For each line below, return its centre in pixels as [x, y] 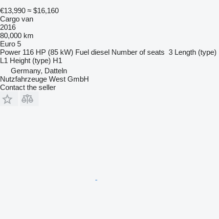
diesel [100, 52]
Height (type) [30, 60]
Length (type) [196, 52]
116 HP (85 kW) [48, 52]
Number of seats [138, 52]
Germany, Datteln [39, 70]
